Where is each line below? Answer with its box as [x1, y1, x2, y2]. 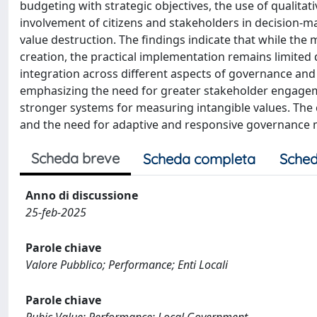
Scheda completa [143, 150, 255, 168]
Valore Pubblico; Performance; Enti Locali [25, 257, 228, 272]
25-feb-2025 [25, 204, 86, 220]
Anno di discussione [25, 188, 138, 203]
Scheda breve [31, 149, 120, 167]
